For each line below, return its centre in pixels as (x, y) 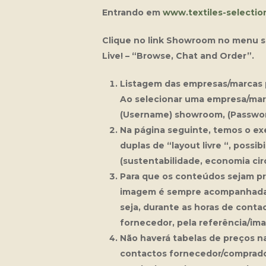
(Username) (147, 115)
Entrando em (132, 13)
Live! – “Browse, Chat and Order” (177, 56)
